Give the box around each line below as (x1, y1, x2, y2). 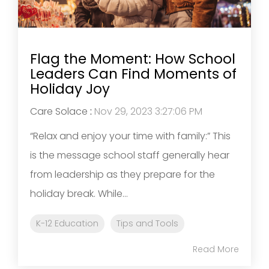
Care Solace (30, 104, 88, 119)
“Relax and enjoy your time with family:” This (30, 129, 231, 144)
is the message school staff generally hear (30, 148, 229, 163)
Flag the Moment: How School (30, 49, 235, 69)
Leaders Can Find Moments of (30, 64, 237, 84)
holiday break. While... (30, 187, 128, 201)
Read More (193, 243, 239, 256)
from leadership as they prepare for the (30, 168, 215, 182)
